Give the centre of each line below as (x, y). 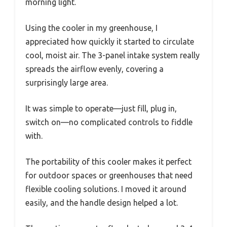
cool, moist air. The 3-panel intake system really (112, 55)
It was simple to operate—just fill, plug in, (101, 109)
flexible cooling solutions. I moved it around (106, 189)
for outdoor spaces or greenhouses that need (109, 176)
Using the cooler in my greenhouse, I (91, 28)
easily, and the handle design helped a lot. (102, 203)
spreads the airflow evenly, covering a (94, 69)
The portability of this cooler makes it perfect (108, 162)
